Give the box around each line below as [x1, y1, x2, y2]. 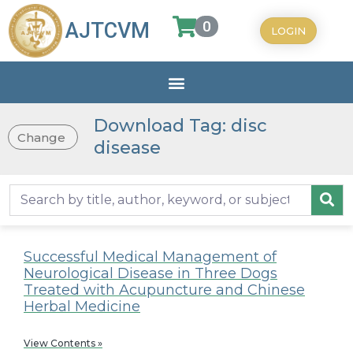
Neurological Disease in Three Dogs [24, 264, 277, 282]
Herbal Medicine [24, 297, 140, 315]
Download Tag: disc [94, 115, 268, 137]
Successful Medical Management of [24, 247, 277, 266]
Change [17, 129, 66, 145]
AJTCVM [65, 18, 150, 44]
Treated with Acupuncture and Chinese [24, 281, 305, 299]
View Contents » [24, 336, 102, 349]
